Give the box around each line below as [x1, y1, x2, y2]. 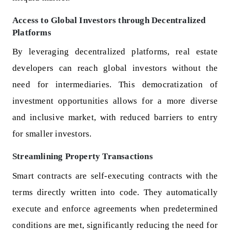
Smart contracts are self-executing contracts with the [12, 170, 218, 181]
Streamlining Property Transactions [12, 151, 153, 162]
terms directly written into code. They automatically [12, 187, 218, 197]
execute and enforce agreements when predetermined [12, 203, 218, 214]
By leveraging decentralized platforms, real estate [12, 47, 218, 57]
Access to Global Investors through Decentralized [12, 15, 206, 25]
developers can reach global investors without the [12, 63, 218, 73]
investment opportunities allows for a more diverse [12, 96, 218, 106]
